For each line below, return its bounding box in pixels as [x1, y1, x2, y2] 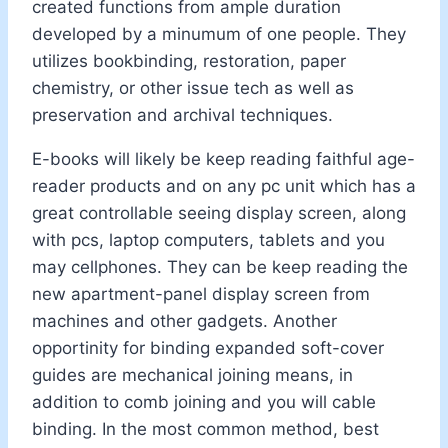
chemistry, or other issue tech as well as [32, 77, 354, 98]
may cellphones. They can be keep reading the [32, 256, 408, 277]
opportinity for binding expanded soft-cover [32, 337, 384, 358]
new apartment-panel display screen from [32, 283, 370, 304]
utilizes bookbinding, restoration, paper [32, 50, 346, 71]
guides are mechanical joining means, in [32, 364, 353, 385]
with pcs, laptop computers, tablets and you [32, 229, 385, 250]
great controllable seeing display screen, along [32, 202, 406, 223]
